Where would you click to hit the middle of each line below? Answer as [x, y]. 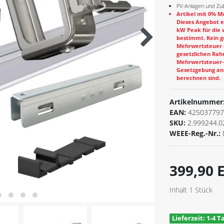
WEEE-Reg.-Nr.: [196, 133]
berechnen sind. [198, 78]
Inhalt [179, 190]
